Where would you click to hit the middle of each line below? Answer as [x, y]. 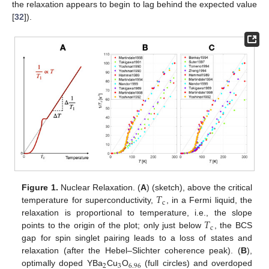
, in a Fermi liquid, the [209, 200]
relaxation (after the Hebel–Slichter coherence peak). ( [131, 251]
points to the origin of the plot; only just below [113, 225]
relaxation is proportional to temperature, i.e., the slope [137, 213]
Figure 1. [40, 188]
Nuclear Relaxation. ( [99, 188]
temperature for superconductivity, [89, 200]
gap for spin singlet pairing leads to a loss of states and [137, 238]
